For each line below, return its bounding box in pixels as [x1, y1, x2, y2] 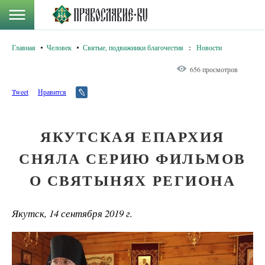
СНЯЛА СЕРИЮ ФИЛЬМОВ [19, 147, 246, 169]
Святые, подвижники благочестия [83, 43, 183, 52]
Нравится [38, 87, 66, 96]
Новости [196, 43, 222, 52]
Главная [12, 43, 35, 52]
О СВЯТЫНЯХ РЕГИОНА [29, 169, 236, 191]
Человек [47, 43, 72, 52]
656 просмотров [190, 64, 238, 74]
